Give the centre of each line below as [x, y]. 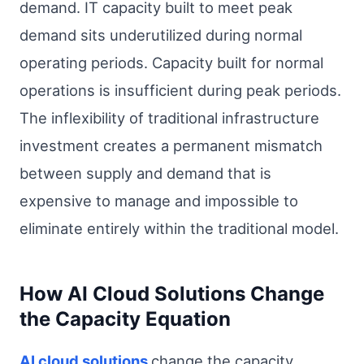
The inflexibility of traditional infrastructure [169, 118]
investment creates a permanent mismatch [171, 146]
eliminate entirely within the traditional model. [179, 229]
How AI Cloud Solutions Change [172, 294]
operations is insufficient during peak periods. [180, 91]
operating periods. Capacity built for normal [171, 63]
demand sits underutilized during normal [161, 35]
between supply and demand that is [145, 173]
